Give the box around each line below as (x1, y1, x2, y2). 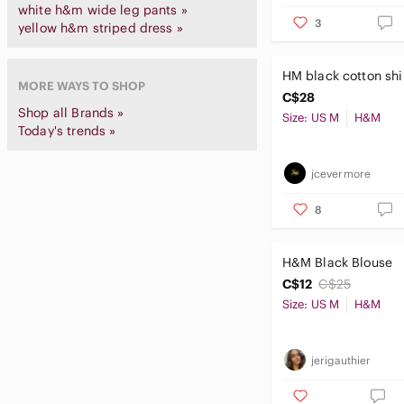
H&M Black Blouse (281, 254, 393, 271)
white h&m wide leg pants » (18, 2, 188, 18)
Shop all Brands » (18, 105, 124, 121)
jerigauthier (310, 353, 372, 367)
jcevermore (310, 166, 372, 180)
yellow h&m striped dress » (18, 20, 183, 36)
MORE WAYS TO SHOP (18, 78, 145, 94)
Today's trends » (18, 123, 116, 139)
